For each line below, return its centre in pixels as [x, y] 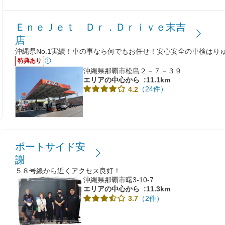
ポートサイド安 [50, 147]
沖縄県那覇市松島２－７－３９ [133, 71]
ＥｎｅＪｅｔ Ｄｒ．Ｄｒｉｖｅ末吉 [100, 27]
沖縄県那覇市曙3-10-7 [119, 180]
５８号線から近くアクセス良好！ [68, 171]
